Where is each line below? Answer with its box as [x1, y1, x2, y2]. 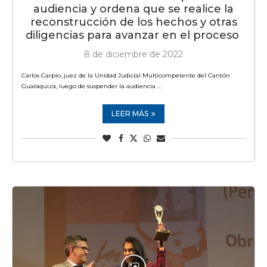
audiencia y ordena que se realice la [33, 2, 234, 15]
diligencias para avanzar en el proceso [25, 28, 242, 42]
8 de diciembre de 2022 [84, 48, 183, 60]
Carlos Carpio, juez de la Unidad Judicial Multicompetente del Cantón [21, 71, 230, 79]
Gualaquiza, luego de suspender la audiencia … [21, 82, 161, 90]
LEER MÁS [111, 108, 148, 118]
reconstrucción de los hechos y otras [30, 15, 237, 29]
